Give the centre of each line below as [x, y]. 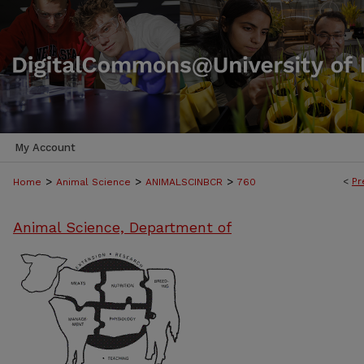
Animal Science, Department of [122, 227]
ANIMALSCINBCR [184, 182]
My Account [45, 147]
